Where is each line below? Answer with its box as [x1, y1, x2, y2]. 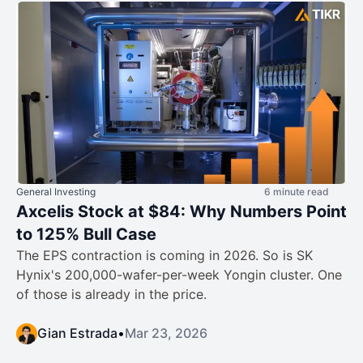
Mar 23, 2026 [125, 324, 207, 341]
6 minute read [264, 185, 329, 198]
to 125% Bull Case [16, 224, 156, 244]
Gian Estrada [37, 324, 117, 341]
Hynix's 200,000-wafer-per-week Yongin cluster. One [16, 266, 342, 283]
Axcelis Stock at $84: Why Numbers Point [16, 201, 347, 221]
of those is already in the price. [16, 285, 207, 302]
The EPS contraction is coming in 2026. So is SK [16, 246, 313, 263]
